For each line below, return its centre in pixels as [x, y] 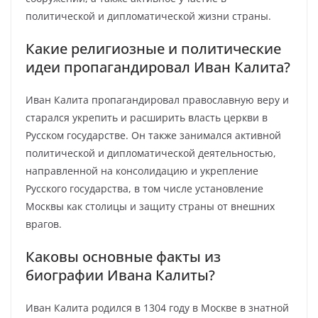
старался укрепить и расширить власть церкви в [147, 117]
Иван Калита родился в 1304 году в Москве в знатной [157, 308]
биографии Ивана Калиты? [120, 275]
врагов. [44, 224]
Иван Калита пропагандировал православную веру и [157, 100]
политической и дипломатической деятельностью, [151, 153]
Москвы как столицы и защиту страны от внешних [150, 206]
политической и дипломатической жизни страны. [148, 16]
